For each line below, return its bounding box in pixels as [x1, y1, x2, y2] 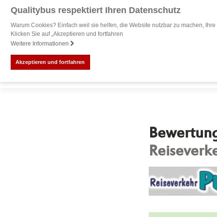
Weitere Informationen [10, 40, 70, 47]
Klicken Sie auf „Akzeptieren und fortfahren [10, 31, 123, 37]
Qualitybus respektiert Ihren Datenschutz [10, 5, 181, 15]
